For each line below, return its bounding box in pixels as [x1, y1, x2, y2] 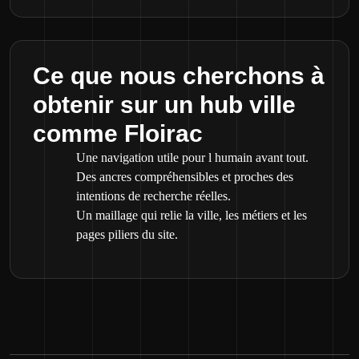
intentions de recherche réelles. [76, 189, 231, 203]
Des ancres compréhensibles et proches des [76, 170, 293, 184]
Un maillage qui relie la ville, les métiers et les [76, 208, 307, 222]
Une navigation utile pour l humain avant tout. [76, 151, 309, 164]
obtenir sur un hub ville [33, 91, 296, 118]
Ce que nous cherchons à [33, 63, 325, 89]
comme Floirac [33, 120, 203, 147]
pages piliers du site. [76, 228, 178, 241]
